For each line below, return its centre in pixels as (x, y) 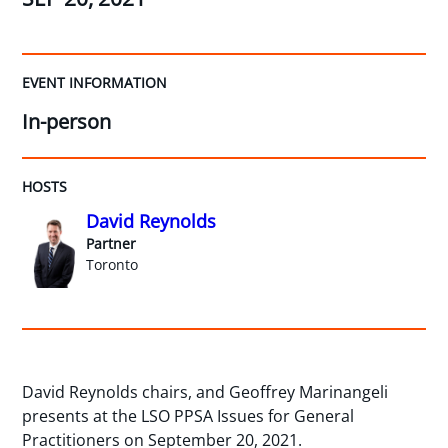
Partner (111, 244)
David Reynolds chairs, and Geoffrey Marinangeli (205, 391)
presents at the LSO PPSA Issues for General (188, 415)
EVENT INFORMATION (95, 83)
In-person (67, 122)
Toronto (112, 265)
